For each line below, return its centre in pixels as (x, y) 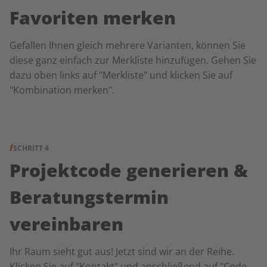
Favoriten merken (93, 18)
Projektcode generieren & (129, 170)
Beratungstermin (89, 197)
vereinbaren (66, 224)
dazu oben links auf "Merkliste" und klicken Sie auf (121, 75)
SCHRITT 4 (31, 148)
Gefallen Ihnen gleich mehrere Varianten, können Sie (128, 45)
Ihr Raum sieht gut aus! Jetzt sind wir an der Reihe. (122, 252)
